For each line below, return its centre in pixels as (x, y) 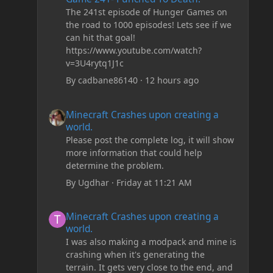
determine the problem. (115, 165)
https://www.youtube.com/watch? (133, 51)
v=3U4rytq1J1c (94, 63)
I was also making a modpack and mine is (151, 242)
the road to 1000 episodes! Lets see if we (148, 25)
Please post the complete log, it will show (150, 140)
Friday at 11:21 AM (154, 182)
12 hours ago (172, 80)
